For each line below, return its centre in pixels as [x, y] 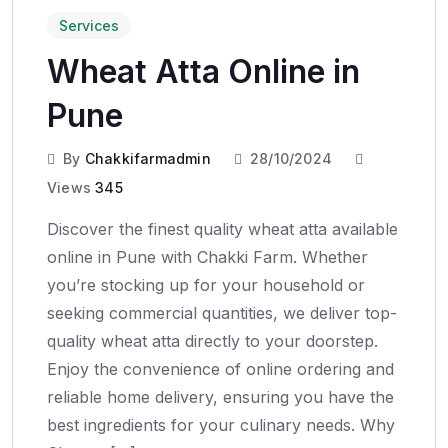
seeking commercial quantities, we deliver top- [222, 312]
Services [89, 25]
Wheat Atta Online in [203, 71]
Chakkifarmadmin [147, 158]
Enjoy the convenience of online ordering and [220, 368]
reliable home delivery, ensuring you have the [220, 396]
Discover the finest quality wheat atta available [222, 228]
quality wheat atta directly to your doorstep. [212, 340]
